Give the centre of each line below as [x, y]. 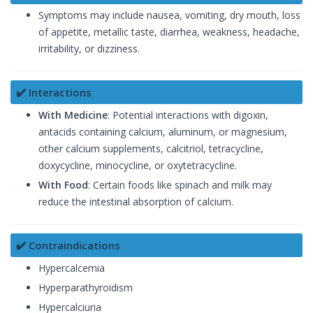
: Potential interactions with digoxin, [188, 115]
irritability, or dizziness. [89, 49]
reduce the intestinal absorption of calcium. [136, 202]
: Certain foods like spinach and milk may [180, 185]
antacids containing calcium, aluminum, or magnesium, [163, 132]
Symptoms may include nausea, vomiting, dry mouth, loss [169, 15]
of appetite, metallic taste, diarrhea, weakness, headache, [169, 32]
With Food [63, 185]
